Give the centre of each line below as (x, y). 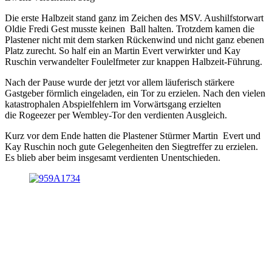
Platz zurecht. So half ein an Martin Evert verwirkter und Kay (123, 51)
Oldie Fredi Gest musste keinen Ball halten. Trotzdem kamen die (130, 29)
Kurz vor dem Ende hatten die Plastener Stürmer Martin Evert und (133, 136)
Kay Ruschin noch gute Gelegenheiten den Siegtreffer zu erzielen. (131, 147)
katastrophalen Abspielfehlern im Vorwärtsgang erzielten (113, 104)
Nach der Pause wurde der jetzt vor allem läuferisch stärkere (120, 83)
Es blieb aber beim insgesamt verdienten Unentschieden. (113, 158)
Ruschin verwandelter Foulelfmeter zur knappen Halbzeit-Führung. (134, 62)
